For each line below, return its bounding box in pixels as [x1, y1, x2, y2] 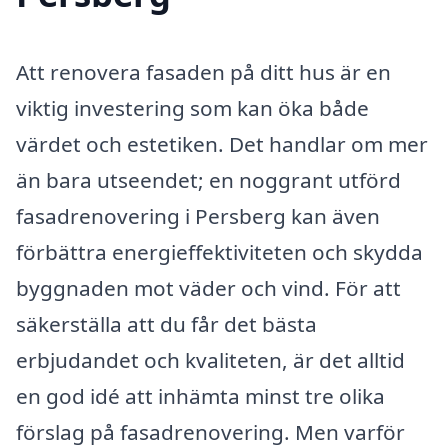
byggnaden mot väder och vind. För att [16, 274, 401, 303]
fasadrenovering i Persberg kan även [16, 202, 380, 231]
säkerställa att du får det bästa [16, 310, 317, 339]
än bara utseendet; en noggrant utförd [16, 166, 401, 195]
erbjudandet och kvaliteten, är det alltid [16, 346, 405, 375]
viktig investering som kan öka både [16, 94, 369, 123]
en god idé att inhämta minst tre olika [16, 382, 385, 411]
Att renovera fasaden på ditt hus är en [16, 58, 391, 87]
